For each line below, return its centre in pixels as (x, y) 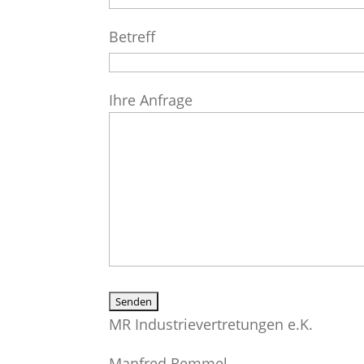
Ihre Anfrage (151, 100)
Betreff (132, 37)
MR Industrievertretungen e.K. (211, 324)
